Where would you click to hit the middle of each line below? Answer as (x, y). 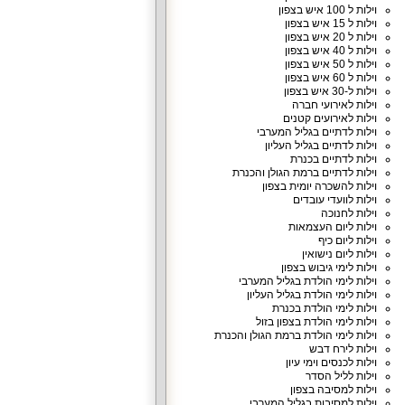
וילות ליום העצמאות (332, 227)
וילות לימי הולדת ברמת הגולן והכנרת (295, 335)
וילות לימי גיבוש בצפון (329, 268)
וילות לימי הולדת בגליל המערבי (307, 281)
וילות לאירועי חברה (334, 105)
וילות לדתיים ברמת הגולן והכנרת (304, 173)
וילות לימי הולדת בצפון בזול (316, 322)
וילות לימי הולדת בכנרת (324, 308)
